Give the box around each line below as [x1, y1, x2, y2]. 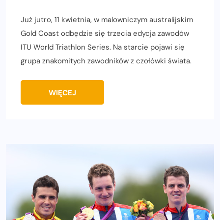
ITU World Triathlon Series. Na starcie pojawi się [21, 42, 185, 53]
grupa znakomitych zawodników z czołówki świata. [21, 56, 192, 66]
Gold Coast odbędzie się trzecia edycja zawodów [21, 28, 189, 39]
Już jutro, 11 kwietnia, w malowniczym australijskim [21, 15, 193, 25]
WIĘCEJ [49, 88, 76, 98]
